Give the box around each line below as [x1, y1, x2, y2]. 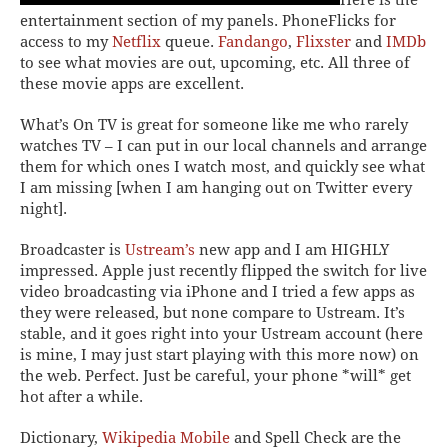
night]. [20, 199, 67, 218]
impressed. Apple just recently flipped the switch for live [20, 261, 427, 280]
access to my [20, 32, 112, 51]
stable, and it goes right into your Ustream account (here [20, 324, 423, 343]
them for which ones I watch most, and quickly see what [20, 157, 425, 176]
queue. [161, 32, 218, 51]
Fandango [218, 32, 288, 51]
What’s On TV [20, 115, 117, 134]
